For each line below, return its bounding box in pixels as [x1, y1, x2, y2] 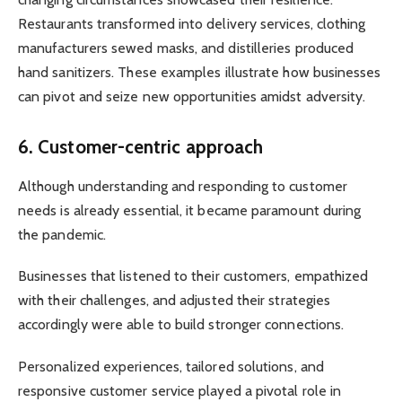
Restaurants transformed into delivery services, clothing [18, 14, 366, 32]
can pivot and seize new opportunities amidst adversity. [18, 87, 366, 105]
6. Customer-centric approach [18, 135, 264, 158]
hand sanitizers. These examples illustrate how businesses [18, 63, 381, 81]
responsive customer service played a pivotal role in [18, 381, 342, 399]
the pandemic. [18, 226, 110, 244]
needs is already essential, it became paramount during [18, 202, 362, 220]
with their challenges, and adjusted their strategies [18, 292, 331, 310]
